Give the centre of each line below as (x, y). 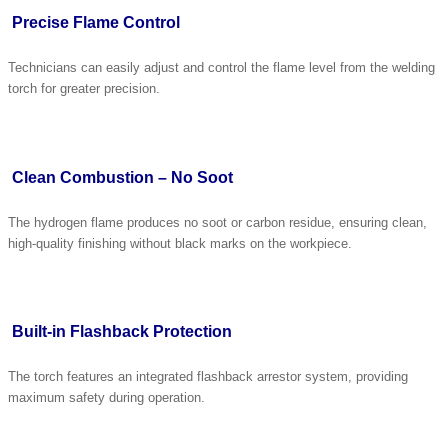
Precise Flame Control (96, 22)
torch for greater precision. (84, 89)
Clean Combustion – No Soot (122, 177)
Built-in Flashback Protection (122, 332)
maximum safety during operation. (106, 398)
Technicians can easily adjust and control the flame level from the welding (221, 68)
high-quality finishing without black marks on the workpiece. (180, 243)
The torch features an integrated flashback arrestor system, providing (208, 377)
